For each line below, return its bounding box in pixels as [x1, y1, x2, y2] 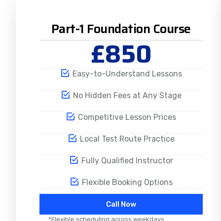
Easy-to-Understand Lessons [72, 69, 182, 78]
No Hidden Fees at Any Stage [73, 91, 182, 100]
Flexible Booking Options [81, 178, 173, 187]
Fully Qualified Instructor [81, 156, 173, 165]
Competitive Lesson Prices [78, 112, 177, 122]
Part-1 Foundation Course [51, 19, 191, 38]
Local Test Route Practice [79, 134, 175, 144]
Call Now [106, 200, 136, 209]
